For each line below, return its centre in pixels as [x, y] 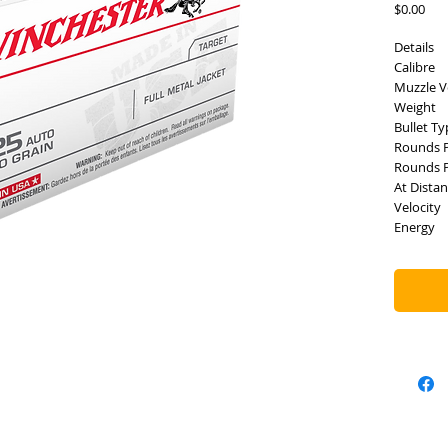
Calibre [414, 67]
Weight [415, 107]
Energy [414, 227]
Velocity [417, 207]
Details [414, 47]
